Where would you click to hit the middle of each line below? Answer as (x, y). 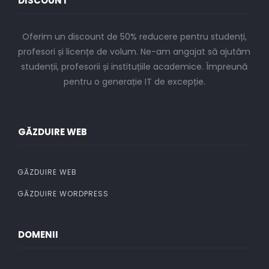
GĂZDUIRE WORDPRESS (63, 193)
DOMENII (38, 234)
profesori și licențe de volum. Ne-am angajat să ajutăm (134, 51)
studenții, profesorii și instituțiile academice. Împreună (134, 66)
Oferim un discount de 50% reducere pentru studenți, (134, 36)
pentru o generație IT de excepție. (134, 81)
